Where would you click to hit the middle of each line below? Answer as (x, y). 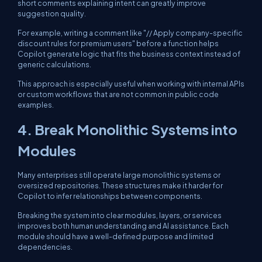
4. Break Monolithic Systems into (127, 129)
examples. (36, 105)
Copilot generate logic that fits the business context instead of (129, 54)
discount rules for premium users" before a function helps (118, 43)
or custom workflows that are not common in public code (118, 94)
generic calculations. (54, 64)
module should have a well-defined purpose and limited (116, 236)
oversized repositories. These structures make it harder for (120, 185)
